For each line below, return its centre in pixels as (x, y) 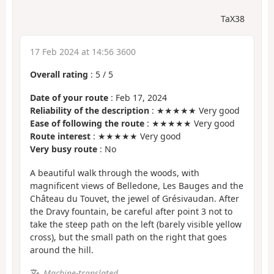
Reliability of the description (90, 111)
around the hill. (62, 250)
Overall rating (59, 74)
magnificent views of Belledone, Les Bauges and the (137, 185)
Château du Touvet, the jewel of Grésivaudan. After (135, 198)
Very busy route (64, 149)
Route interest (60, 136)
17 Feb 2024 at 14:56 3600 (83, 51)
